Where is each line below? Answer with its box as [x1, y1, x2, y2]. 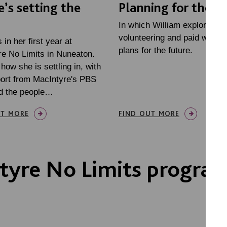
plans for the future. [119, 45, 193, 55]
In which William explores [119, 20, 215, 30]
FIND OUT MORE [119, 109, 179, 118]
